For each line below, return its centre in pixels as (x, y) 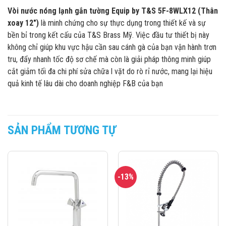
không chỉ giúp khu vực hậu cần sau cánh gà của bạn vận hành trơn (112, 47)
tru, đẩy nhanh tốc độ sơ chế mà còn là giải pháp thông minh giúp (109, 59)
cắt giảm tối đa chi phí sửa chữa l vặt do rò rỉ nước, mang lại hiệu (110, 71)
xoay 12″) (23, 23)
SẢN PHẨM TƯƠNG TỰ (62, 130)
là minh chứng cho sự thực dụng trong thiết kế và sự (122, 23)
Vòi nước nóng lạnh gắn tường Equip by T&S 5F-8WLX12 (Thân (113, 11)
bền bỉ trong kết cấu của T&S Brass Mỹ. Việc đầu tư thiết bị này (108, 35)
